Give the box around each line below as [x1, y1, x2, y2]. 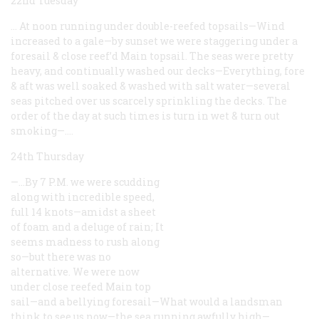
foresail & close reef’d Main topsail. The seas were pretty [11, 48, 293, 63]
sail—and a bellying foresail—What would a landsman [11, 294, 283, 308]
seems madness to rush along [11, 234, 159, 249]
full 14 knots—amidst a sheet [11, 204, 156, 219]
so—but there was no [11, 249, 111, 263]
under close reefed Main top [11, 279, 151, 293]
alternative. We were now [11, 264, 140, 278]
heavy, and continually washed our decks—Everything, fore [11, 63, 305, 78]
